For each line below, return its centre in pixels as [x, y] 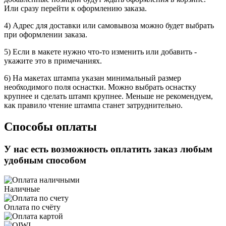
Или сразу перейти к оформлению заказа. [75, 9]
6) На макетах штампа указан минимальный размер [93, 78]
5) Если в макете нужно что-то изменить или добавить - [100, 52]
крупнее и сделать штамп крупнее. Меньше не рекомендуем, [108, 96]
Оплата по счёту [32, 207]
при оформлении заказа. [46, 35]
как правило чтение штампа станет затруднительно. [93, 105]
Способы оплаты [50, 127]
